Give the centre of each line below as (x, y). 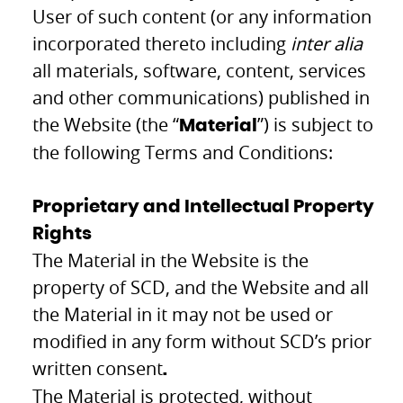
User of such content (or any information (202, 16)
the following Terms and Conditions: (183, 152)
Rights (63, 233)
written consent (98, 368)
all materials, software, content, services (200, 70)
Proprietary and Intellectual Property (204, 206)
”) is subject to (316, 124)
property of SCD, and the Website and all (201, 287)
